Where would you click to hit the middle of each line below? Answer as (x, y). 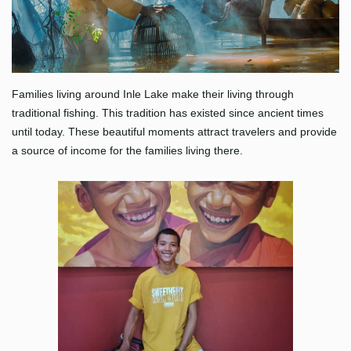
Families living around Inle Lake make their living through (153, 94)
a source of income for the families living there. (127, 150)
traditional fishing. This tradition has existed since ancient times (168, 112)
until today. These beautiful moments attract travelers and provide (174, 131)
